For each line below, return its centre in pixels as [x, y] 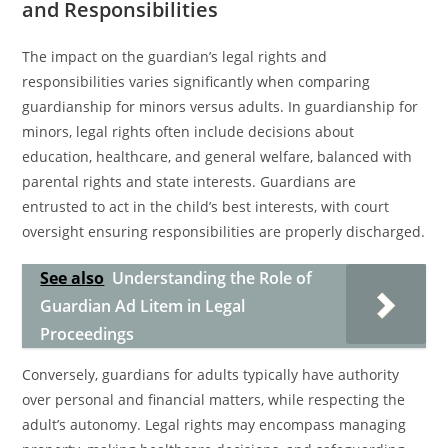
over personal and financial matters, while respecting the [214, 399]
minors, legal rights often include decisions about [188, 131]
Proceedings [87, 334]
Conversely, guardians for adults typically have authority [211, 374]
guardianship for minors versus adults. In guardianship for [220, 106]
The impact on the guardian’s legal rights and [175, 56]
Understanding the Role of [212, 278]
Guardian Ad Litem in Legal [143, 306]
